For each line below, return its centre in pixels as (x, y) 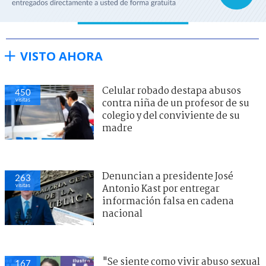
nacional (122, 214)
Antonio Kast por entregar (161, 189)
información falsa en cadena (168, 201)
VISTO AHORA (61, 56)
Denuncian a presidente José (168, 176)
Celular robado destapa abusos (172, 91)
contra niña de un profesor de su (176, 103)
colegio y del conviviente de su (171, 116)
